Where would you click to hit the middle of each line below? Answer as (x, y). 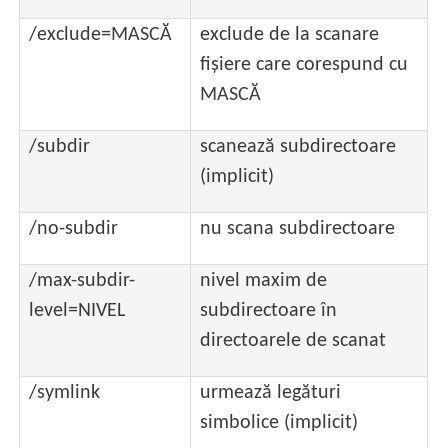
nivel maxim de (264, 281)
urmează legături (271, 393)
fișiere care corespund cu (304, 65)
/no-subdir (74, 229)
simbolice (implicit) (279, 423)
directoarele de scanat (293, 341)
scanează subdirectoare (298, 147)
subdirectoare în (269, 311)
